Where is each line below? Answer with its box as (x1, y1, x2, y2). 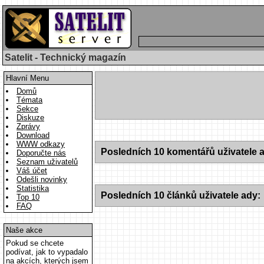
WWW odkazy (16, 140, 65, 148)
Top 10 (16, 193, 39, 202)
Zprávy (16, 122, 40, 131)
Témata (16, 95, 42, 104)
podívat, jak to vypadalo (6, 247, 88, 256)
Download (16, 131, 49, 140)
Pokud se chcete (6, 239, 64, 247)
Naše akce (6, 226, 42, 235)
